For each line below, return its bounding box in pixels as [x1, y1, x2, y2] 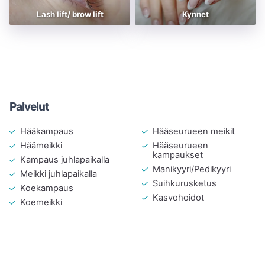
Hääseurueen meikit [152, 125, 235, 137]
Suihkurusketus [152, 177, 216, 189]
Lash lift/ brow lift [36, 9, 104, 19]
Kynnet [182, 9, 209, 19]
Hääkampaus [20, 125, 73, 137]
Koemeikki [20, 196, 62, 208]
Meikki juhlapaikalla [20, 168, 97, 179]
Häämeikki [20, 140, 62, 151]
